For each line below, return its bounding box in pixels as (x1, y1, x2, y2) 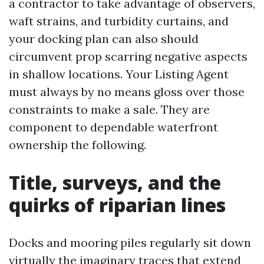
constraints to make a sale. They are (9, 102, 210, 117)
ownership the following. (9, 137, 146, 152)
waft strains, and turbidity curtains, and (9, 14, 229, 28)
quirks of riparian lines (9, 192, 226, 217)
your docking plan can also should (9, 31, 199, 46)
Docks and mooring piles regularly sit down (9, 235, 251, 250)
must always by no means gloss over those (9, 84, 245, 99)
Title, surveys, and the (9, 170, 221, 195)
